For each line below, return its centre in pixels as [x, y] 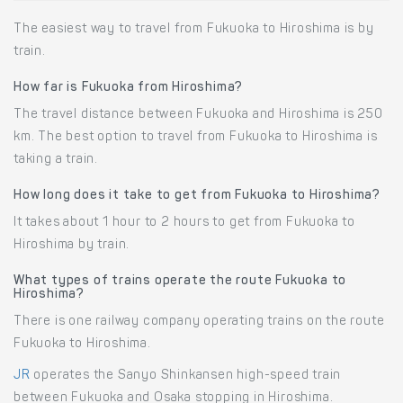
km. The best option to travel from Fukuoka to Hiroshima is [196, 137]
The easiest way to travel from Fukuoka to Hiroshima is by [194, 29]
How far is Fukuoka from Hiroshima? [129, 88]
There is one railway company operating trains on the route [199, 322]
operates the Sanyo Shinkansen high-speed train [186, 376]
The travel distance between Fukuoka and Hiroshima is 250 [198, 115]
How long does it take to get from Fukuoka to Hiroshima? [197, 196]
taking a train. [56, 160]
